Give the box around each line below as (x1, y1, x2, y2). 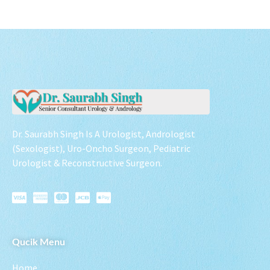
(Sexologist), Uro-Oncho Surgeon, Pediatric (12, 142, 190, 154)
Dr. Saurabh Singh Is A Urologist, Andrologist (12, 127, 195, 140)
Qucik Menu (12, 235, 65, 247)
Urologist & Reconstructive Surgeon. (12, 156, 162, 169)
